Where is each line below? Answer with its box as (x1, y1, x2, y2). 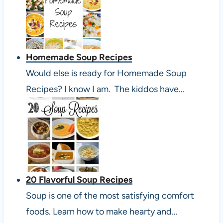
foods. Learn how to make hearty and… (25, 206, 177, 217)
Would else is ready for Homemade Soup (25, 67, 187, 79)
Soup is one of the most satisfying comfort (25, 190, 194, 201)
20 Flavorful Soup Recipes (25, 174, 132, 185)
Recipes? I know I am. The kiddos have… (25, 83, 184, 95)
